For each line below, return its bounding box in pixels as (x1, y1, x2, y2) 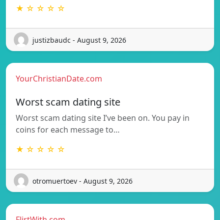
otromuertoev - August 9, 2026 (32, 176, 133, 186)
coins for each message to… (16, 124, 120, 136)
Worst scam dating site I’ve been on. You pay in (16, 112, 190, 124)
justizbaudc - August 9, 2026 (32, 35, 126, 45)
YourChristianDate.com (16, 73, 102, 84)
